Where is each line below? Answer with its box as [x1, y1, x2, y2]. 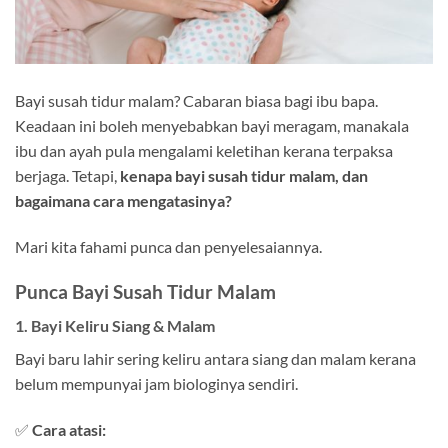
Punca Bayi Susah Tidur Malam [15, 279, 276, 303]
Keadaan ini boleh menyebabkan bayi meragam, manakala [15, 116, 409, 136]
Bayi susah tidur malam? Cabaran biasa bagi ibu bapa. [15, 91, 378, 111]
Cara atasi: [32, 420, 106, 440]
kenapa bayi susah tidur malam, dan [120, 166, 368, 186]
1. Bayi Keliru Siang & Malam [15, 316, 215, 336]
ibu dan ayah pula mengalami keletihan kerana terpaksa [15, 141, 393, 161]
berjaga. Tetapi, [15, 166, 120, 186]
